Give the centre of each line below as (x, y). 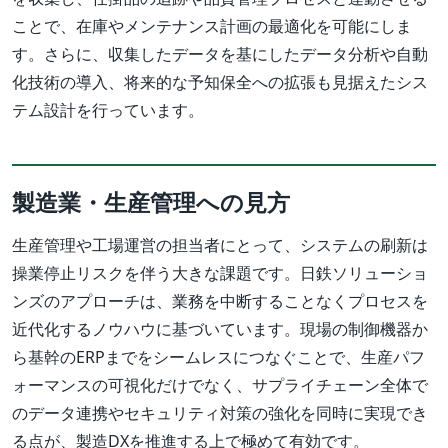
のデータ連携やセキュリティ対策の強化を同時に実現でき (220, 413)
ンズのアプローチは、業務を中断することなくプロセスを (220, 301)
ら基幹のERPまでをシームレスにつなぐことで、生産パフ (218, 357)
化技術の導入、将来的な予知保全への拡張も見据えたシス (220, 82)
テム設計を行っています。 (108, 110)
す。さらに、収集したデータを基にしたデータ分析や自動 (220, 54)
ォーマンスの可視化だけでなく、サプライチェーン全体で (220, 385)
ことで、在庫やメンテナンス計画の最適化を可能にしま (212, 26)
